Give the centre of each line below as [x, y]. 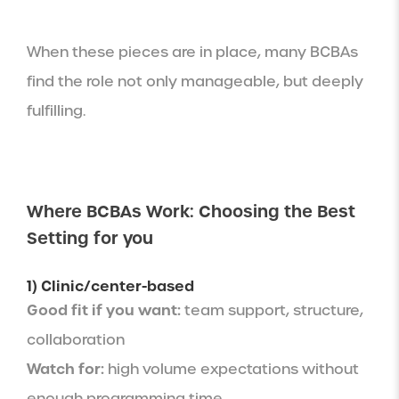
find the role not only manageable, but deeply [195, 81]
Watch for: [65, 368]
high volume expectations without [232, 369]
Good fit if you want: [104, 309]
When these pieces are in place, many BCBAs [192, 52]
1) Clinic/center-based [110, 285]
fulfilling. [56, 110]
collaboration [76, 339]
